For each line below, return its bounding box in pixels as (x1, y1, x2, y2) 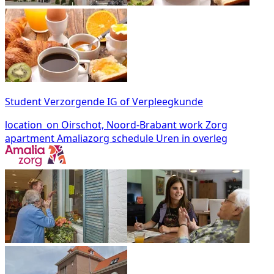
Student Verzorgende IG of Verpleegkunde (5, 94, 203, 108)
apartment (5, 131, 54, 145)
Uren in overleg (154, 131, 228, 145)
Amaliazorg (54, 131, 109, 145)
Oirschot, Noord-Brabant (59, 117, 177, 131)
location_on (5, 117, 59, 131)
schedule (112, 131, 154, 145)
